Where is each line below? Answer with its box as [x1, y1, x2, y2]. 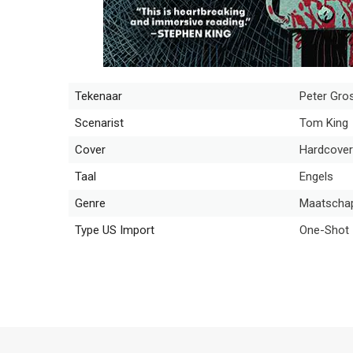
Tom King [299, 116, 348, 130]
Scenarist [75, 116, 124, 130]
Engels [299, 169, 333, 184]
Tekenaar [75, 89, 122, 103]
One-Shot [299, 223, 349, 237]
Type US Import [75, 223, 154, 237]
